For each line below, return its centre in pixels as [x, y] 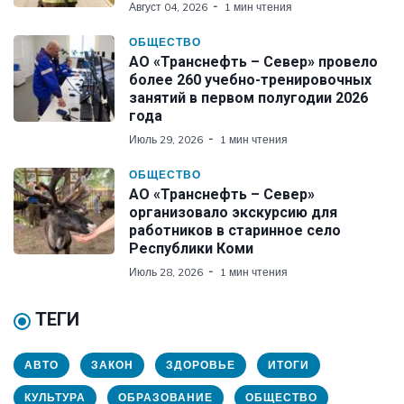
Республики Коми [191, 248]
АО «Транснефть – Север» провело [253, 61]
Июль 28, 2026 [166, 271]
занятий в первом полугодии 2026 [248, 97]
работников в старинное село [235, 230]
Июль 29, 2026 [166, 139]
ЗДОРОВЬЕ [201, 364]
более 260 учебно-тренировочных [250, 79]
